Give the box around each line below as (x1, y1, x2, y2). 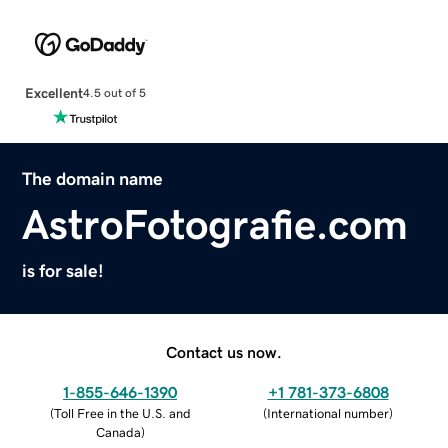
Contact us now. (166, 343, 282, 360)
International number (267, 406, 389, 420)
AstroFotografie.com (22, 203, 409, 246)
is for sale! (22, 261, 105, 280)
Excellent (24, 85, 83, 100)
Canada (95, 425, 141, 439)
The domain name (22, 169, 164, 188)
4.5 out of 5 (82, 87, 146, 100)
